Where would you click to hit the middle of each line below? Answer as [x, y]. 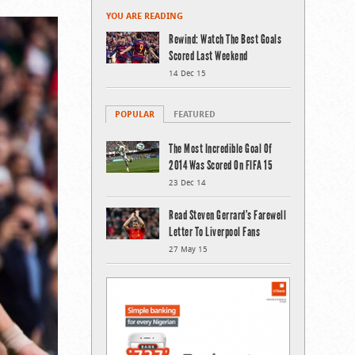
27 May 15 [188, 249]
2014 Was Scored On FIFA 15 [221, 165]
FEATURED [195, 114]
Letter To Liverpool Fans [214, 232]
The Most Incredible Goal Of [221, 149]
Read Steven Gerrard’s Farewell [227, 215]
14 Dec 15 [187, 73]
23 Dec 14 [187, 183]
